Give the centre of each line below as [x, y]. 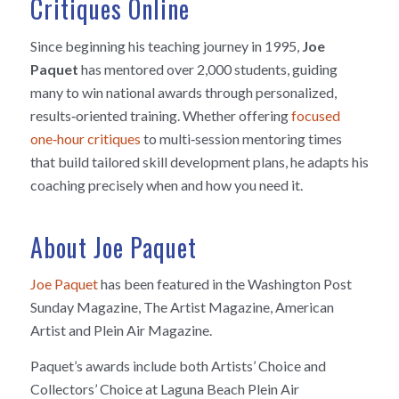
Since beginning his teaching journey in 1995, [166, 45]
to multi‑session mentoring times [241, 138]
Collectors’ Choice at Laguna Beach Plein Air [164, 388]
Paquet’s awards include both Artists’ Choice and [178, 365]
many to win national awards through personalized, [183, 92]
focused [315, 115]
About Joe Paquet [113, 247]
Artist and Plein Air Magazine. [121, 330]
